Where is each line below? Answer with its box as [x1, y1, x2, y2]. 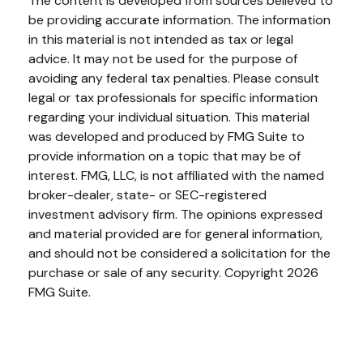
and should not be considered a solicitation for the [28, 245, 331, 263]
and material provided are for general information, [28, 225, 322, 243]
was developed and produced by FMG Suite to [28, 128, 305, 146]
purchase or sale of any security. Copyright [28, 264, 287, 282]
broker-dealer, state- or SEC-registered [28, 186, 267, 204]
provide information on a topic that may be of [28, 147, 301, 165]
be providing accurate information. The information [28, 11, 331, 29]
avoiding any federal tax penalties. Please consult [28, 70, 319, 88]
